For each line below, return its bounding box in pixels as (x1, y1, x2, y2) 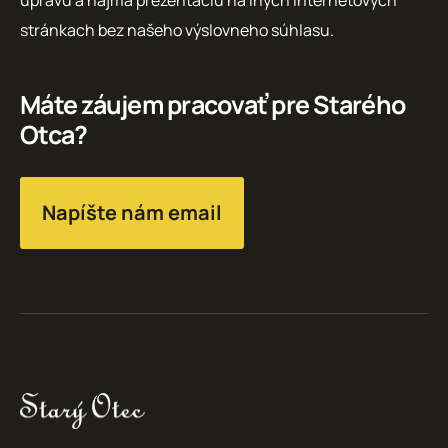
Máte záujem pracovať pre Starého (20, 86, 405, 122)
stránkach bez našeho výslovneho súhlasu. (20, 18, 334, 41)
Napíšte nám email (42, 198, 222, 226)
